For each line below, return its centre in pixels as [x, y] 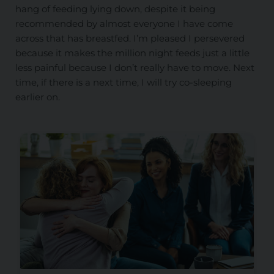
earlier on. [39, 97]
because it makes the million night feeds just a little [132, 53]
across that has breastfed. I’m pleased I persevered [130, 39]
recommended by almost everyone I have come [124, 24]
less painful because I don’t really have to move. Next [135, 68]
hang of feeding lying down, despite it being [115, 9]
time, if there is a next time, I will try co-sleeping [123, 83]
